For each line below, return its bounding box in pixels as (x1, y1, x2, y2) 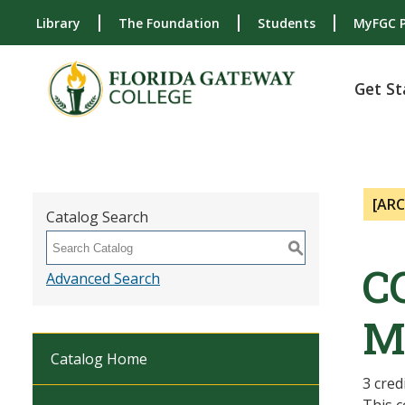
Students (258, 14, 316, 33)
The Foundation (118, 14, 220, 33)
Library (36, 14, 80, 33)
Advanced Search (46, 268, 160, 288)
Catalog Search (46, 207, 148, 227)
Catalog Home (51, 349, 147, 369)
